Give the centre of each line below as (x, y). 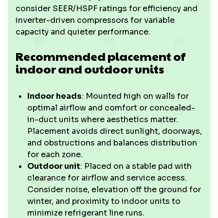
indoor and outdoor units (90, 69)
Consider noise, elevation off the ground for (114, 190)
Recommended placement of (100, 56)
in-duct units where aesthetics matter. (103, 119)
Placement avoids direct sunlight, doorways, (115, 131)
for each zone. (55, 154)
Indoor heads (54, 96)
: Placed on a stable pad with (136, 166)
